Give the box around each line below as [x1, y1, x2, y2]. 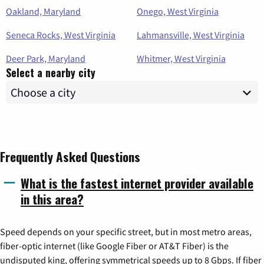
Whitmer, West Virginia [137, 52, 226, 65]
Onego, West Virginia [137, 5, 219, 18]
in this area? [21, 190, 84, 209]
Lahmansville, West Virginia [137, 29, 245, 41]
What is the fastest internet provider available [21, 174, 253, 193]
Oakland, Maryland [6, 5, 81, 18]
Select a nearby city [6, 65, 95, 81]
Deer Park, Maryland [6, 52, 85, 65]
